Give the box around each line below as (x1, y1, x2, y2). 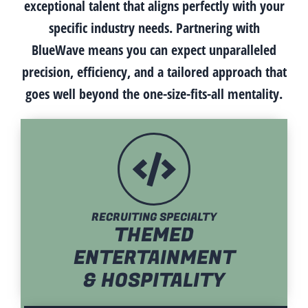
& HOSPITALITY (83, 266, 225, 295)
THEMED (114, 221, 194, 250)
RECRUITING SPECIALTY (91, 208, 217, 225)
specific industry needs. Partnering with (48, 18, 260, 37)
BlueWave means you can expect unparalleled (32, 40, 276, 59)
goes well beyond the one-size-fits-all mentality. (25, 84, 283, 103)
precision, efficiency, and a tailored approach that (21, 62, 287, 81)
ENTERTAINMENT (73, 243, 235, 272)
